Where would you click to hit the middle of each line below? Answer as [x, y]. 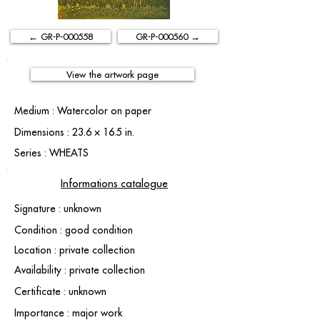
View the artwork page [112, 74]
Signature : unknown [58, 209]
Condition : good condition [74, 230]
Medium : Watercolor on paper [83, 111]
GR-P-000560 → [168, 36]
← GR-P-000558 [61, 36]
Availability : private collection [80, 270]
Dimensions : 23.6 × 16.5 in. [74, 132]
